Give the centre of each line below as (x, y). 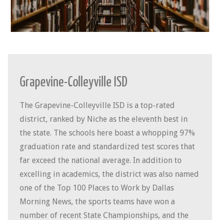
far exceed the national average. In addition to (101, 160)
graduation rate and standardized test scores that (107, 146)
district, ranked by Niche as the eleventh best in (104, 119)
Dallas (163, 188)
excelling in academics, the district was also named (109, 174)
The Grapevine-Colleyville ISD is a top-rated (97, 105)
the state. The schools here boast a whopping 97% (107, 133)
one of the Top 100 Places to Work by (86, 188)
